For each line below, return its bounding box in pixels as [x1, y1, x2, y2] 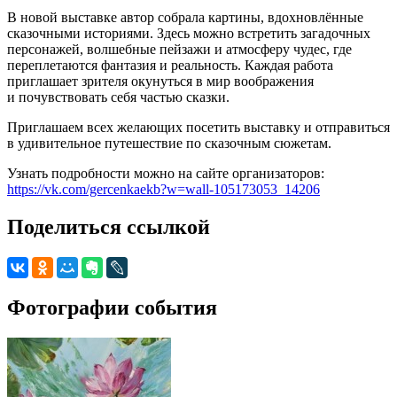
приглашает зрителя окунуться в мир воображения [7, 73, 314, 89]
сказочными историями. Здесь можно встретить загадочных [7, 25, 370, 41]
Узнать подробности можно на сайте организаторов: [7, 165, 324, 181]
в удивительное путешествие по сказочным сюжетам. [7, 135, 331, 151]
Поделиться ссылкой [7, 214, 210, 238]
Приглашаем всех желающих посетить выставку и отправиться [7, 119, 390, 135]
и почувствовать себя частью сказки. [7, 89, 230, 105]
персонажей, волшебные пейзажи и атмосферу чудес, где [7, 41, 352, 57]
